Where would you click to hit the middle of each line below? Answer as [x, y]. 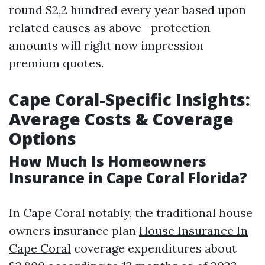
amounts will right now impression [106, 45]
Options [43, 138]
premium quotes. [56, 63]
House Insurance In [193, 230]
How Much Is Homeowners [108, 161]
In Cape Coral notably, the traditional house [131, 213]
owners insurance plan [74, 230]
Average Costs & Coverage [121, 119]
